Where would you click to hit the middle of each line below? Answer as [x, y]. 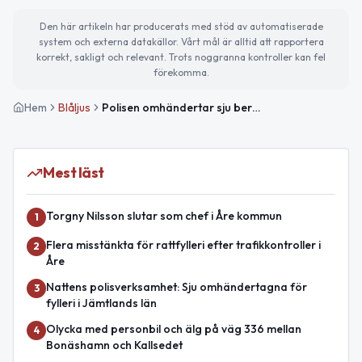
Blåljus [74, 108]
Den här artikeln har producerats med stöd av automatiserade [181, 27]
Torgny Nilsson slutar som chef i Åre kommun [164, 216]
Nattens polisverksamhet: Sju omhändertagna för [177, 287]
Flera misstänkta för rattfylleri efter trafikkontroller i [183, 245]
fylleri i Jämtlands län [101, 303]
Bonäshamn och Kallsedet [114, 345]
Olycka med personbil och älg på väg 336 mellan [174, 329]
